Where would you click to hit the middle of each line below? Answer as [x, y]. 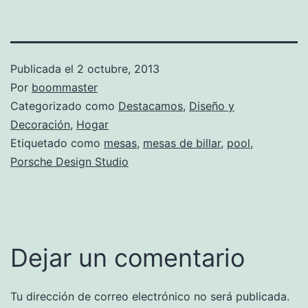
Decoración [40, 124]
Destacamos [151, 106]
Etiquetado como [57, 143]
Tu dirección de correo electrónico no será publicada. [150, 296]
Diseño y [212, 106]
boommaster [65, 87]
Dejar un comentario [128, 257]
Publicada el [44, 68]
